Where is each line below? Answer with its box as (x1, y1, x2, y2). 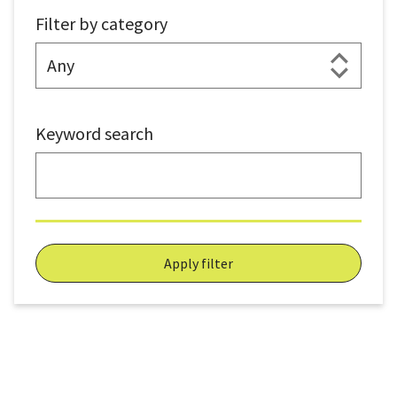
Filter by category (35, 12, 167, 35)
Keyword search (35, 122, 153, 145)
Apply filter (164, 254, 233, 273)
